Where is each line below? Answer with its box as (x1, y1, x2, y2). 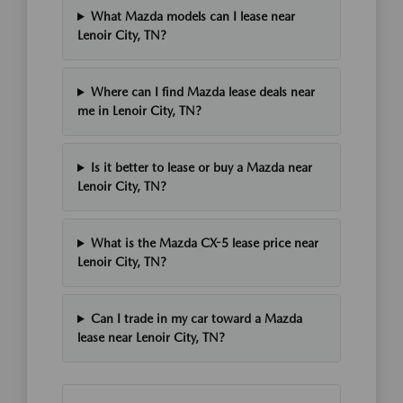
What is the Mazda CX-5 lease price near (90, 236, 318, 251)
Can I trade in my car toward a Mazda (90, 311, 302, 327)
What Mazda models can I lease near (90, 9, 295, 24)
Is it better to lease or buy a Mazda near (90, 160, 312, 175)
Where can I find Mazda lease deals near (90, 85, 315, 100)
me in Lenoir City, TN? (77, 103, 201, 119)
